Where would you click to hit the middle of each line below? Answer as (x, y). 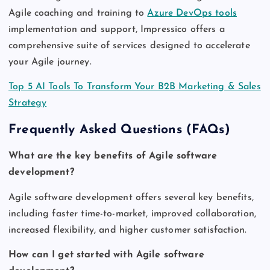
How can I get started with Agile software (106, 255)
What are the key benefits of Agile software (113, 156)
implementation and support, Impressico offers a (117, 30)
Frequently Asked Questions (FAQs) (119, 130)
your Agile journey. (50, 62)
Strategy (28, 103)
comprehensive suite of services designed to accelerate (129, 46)
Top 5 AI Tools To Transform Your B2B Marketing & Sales (135, 87)
